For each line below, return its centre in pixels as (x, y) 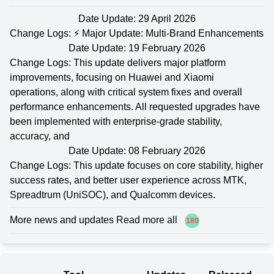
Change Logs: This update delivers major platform (118, 62)
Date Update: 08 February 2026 (137, 150)
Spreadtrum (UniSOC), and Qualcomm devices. (113, 194)
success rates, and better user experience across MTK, (128, 180)
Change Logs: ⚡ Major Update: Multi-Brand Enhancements (137, 33)
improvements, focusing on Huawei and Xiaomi (112, 77)
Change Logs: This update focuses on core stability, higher (136, 165)
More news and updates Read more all (95, 220)
